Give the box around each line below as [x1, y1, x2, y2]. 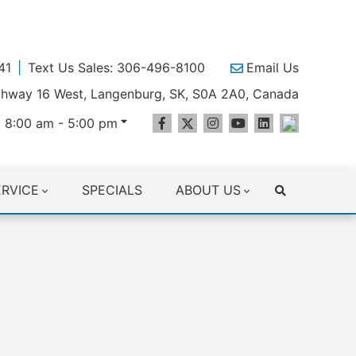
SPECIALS [81, 182, 142, 198]
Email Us [246, 60, 299, 75]
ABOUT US [175, 182, 241, 198]
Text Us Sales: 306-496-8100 [28, 60, 205, 75]
